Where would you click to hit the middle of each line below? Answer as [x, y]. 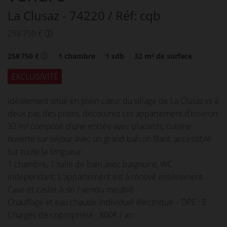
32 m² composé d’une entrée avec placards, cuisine [100, 126]
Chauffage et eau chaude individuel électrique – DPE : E [107, 202]
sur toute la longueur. [46, 152]
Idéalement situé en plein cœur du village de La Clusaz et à [113, 101]
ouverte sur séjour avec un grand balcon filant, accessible [109, 139]
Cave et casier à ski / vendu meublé [71, 190]
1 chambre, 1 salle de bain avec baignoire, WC [90, 164]
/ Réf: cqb [134, 15]
